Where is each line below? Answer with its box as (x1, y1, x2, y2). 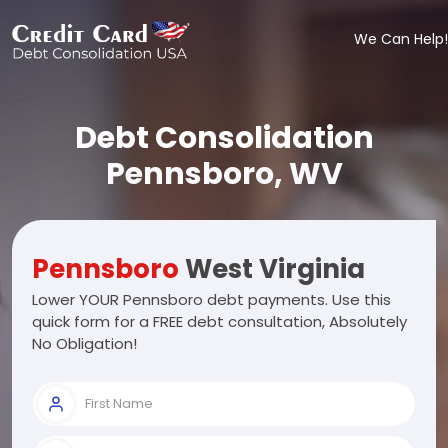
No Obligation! (32, 333, 137, 354)
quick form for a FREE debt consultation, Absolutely (32, 311, 407, 332)
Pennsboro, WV (105, 153, 343, 195)
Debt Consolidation (74, 117, 374, 159)
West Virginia (179, 251, 365, 287)
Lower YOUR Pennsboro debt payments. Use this (32, 289, 391, 310)
